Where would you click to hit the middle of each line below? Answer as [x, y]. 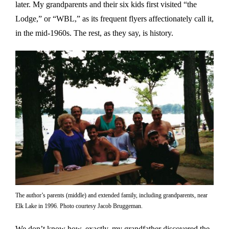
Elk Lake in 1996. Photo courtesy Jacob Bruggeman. [79, 206]
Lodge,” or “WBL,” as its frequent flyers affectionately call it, [114, 18]
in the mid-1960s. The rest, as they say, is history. [94, 33]
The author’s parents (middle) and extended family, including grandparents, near [111, 196]
